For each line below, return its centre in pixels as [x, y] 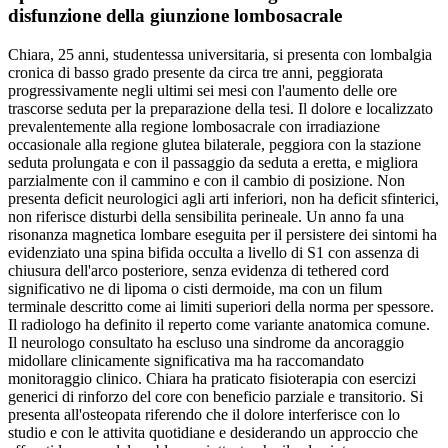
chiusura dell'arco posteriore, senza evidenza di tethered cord [198, 270]
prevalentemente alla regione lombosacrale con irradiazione [194, 126]
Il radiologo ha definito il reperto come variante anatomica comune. [219, 324]
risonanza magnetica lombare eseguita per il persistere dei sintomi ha [222, 234]
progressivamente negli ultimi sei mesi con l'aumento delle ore [202, 90]
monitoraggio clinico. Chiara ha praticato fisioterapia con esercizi [212, 378]
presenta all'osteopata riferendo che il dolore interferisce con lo [204, 414]
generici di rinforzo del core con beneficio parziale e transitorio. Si [215, 396]
